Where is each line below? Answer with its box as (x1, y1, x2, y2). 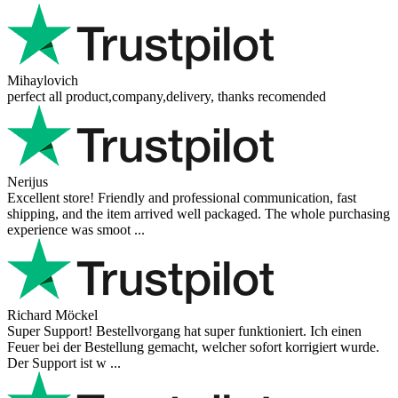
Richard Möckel (7, 306, 98, 322)
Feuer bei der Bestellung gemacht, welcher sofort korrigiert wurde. (7, 338, 379, 354)
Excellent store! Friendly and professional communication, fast (7, 189, 356, 205)
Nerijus (7, 173, 48, 189)
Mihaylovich (7, 72, 78, 88)
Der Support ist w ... (7, 354, 121, 370)
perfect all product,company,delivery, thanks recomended (7, 88, 326, 104)
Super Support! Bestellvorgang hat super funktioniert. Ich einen (7, 322, 362, 338)
